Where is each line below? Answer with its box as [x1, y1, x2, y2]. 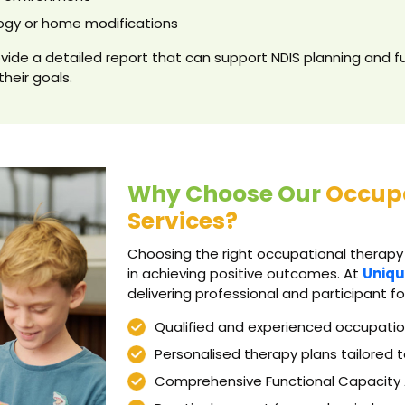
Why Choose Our [127, 177, 325, 210]
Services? [127, 204, 238, 237]
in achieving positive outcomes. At [127, 263, 363, 283]
